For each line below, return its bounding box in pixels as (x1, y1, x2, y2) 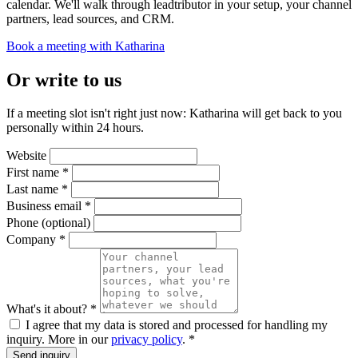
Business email (6, 199, 82, 213)
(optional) (42, 216, 90, 230)
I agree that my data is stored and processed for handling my (26, 318, 328, 332)
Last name (6, 182, 58, 197)
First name (6, 165, 59, 180)
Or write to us (6, 69, 121, 90)
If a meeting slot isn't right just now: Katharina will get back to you (6, 106, 342, 121)
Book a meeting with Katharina (6, 38, 165, 53)
